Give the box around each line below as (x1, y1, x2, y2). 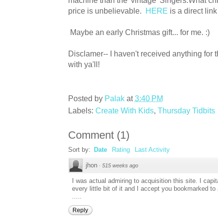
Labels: (68, 106, 95, 115)
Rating (111, 145, 130, 153)
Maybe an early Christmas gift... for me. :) (68, 28, 212, 36)
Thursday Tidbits (157, 106, 215, 115)
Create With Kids (95, 106, 154, 115)
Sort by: (68, 145, 92, 153)
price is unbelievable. (68, 6, 145, 15)
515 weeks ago (102, 162, 138, 168)
